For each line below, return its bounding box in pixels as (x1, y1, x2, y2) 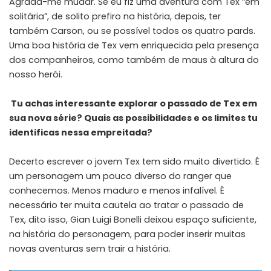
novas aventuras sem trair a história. (9, 242, 171, 255)
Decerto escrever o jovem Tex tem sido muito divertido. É (9, 155, 260, 168)
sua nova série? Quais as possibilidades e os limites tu (9, 111, 258, 124)
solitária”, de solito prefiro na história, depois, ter (9, 10, 221, 22)
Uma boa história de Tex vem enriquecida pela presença (9, 39, 259, 51)
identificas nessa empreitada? (9, 126, 152, 139)
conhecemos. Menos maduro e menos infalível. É (9, 184, 224, 197)
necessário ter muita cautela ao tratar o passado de (9, 198, 244, 211)
